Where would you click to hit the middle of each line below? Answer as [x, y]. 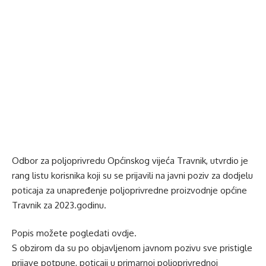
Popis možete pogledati [62, 233]
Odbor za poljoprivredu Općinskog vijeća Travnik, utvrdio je [130, 160]
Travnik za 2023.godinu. [59, 205]
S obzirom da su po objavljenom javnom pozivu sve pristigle [132, 248]
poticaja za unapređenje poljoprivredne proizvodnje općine [129, 190]
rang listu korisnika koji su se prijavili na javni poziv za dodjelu [132, 175]
